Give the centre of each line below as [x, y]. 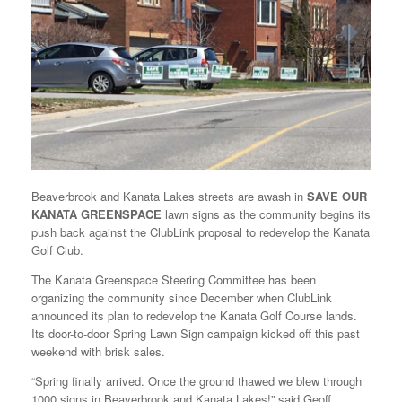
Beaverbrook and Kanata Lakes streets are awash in [169, 196]
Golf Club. [57, 250]
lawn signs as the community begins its [266, 214]
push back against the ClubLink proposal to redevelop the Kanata [201, 232]
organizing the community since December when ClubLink [182, 297]
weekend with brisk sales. [98, 351]
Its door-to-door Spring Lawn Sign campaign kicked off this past [196, 333]
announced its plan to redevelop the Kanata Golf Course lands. [194, 315]
